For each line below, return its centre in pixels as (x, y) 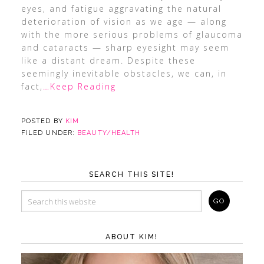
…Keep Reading (79, 86)
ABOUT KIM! (132, 237)
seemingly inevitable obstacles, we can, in (124, 73)
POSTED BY (43, 121)
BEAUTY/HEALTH (109, 133)
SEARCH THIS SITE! (132, 174)
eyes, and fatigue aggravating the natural (121, 9)
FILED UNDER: (49, 133)
